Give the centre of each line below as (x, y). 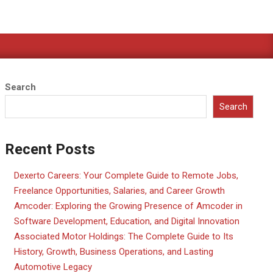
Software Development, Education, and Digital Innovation (127, 222)
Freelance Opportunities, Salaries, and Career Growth (119, 191)
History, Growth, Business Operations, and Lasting (114, 252)
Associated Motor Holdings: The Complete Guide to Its (124, 237)
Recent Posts (50, 150)
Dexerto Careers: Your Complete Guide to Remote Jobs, (126, 176)
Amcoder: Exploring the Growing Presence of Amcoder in (128, 206)
